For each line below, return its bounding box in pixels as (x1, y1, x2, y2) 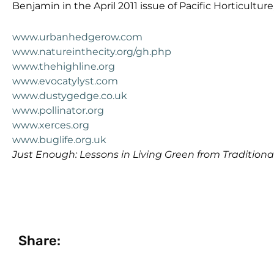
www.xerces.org (12, 119, 89, 131)
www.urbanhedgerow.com (12, 31, 143, 43)
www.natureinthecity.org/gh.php (12, 45, 171, 57)
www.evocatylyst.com (12, 75, 118, 87)
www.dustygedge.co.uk (12, 89, 127, 102)
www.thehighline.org (12, 60, 115, 72)
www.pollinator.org (12, 104, 104, 116)
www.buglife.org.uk (12, 133, 106, 146)
